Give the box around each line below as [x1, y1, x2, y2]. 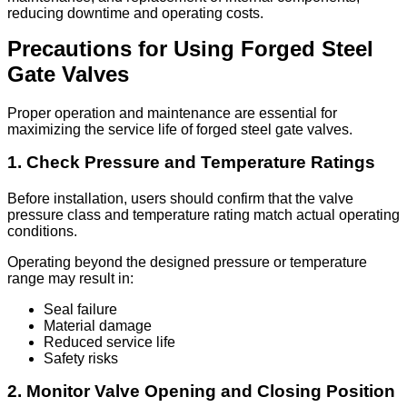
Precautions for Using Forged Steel [7, 36, 373, 62]
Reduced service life [44, 334, 175, 351]
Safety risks [44, 351, 118, 367]
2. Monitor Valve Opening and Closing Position [7, 382, 395, 402]
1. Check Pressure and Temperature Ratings [7, 153, 375, 173]
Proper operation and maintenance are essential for [7, 105, 337, 122]
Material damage [44, 318, 152, 334]
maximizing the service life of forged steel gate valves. [7, 122, 352, 138]
